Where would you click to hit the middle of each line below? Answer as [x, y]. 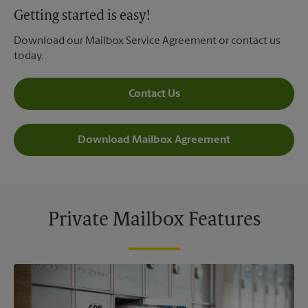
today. [29, 56]
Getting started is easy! [82, 16]
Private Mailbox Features [154, 221]
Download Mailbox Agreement [154, 140]
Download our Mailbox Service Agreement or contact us [147, 41]
